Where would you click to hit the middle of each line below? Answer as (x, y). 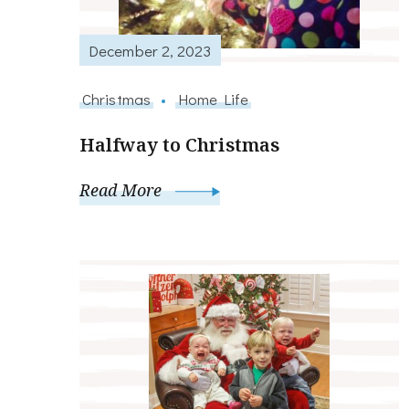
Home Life (213, 99)
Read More (123, 190)
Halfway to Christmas (179, 145)
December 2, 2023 (150, 50)
